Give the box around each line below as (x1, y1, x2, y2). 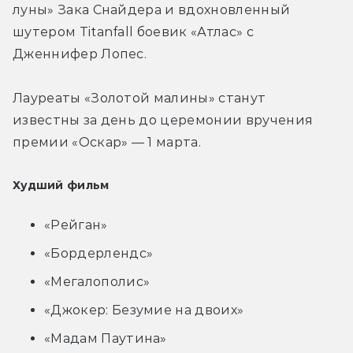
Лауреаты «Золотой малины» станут (13, 90, 266, 106)
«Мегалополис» (44, 273, 150, 289)
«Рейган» (44, 217, 108, 232)
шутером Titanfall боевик (13, 24, 191, 39)
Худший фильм (13, 177, 110, 192)
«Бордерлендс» (44, 245, 154, 261)
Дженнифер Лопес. (13, 46, 147, 61)
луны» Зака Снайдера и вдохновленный (13, 2, 291, 17)
